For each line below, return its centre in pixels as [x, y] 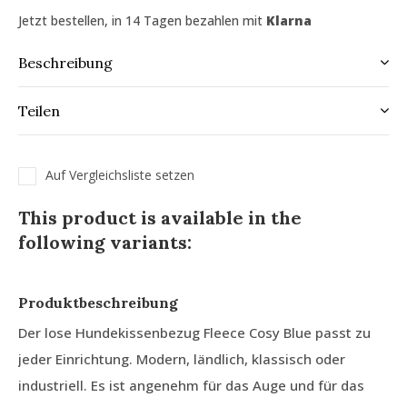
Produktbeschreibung [98, 303]
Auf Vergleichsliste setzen [120, 175]
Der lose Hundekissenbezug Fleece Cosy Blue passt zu [194, 333]
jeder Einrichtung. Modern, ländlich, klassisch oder [182, 359]
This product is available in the [160, 218]
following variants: [105, 242]
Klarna [289, 20]
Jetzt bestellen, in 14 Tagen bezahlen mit [142, 20]
